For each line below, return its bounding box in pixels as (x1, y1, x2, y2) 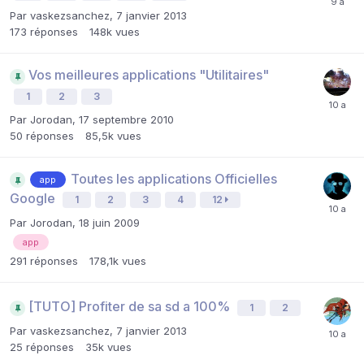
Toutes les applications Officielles (71, 170, 277, 187)
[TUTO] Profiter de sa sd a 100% (28, 298, 233, 315)
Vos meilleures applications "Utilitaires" (28, 67, 269, 83)
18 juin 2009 (79, 216, 140, 230)
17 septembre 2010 (79, 112, 174, 126)
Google (10, 190, 58, 207)
